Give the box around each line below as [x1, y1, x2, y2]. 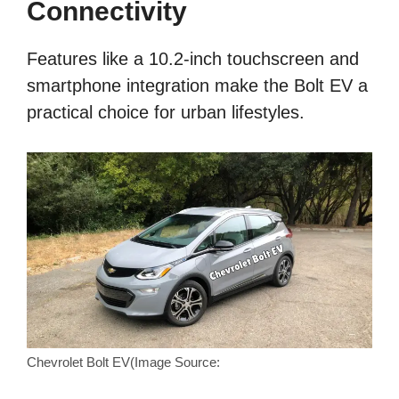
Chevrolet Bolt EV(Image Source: [27, 354, 220, 370]
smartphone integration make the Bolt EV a [27, 76, 368, 96]
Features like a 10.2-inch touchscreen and [27, 49, 359, 69]
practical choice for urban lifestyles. [27, 102, 305, 123]
